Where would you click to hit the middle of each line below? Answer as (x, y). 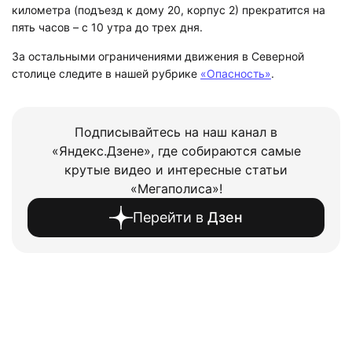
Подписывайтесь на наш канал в (176, 132)
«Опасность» (236, 74)
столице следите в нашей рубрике (106, 74)
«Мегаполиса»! (176, 188)
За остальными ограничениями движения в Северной (158, 57)
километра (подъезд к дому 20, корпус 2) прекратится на (169, 9)
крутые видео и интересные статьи (176, 169)
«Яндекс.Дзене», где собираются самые (176, 150)
